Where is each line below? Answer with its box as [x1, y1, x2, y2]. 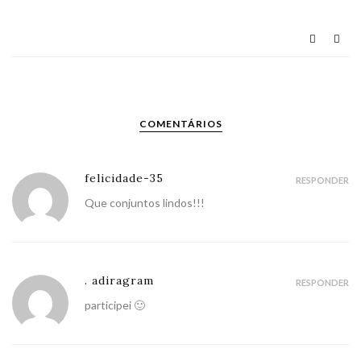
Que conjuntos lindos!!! [85, 195, 205, 210]
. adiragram [85, 272, 154, 288]
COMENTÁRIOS [139, 117, 222, 130]
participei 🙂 [85, 297, 145, 312]
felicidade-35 [85, 170, 164, 185]
